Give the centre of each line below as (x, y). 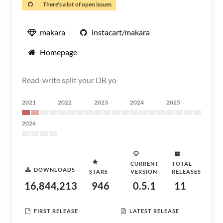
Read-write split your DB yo (69, 80)
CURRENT (145, 164)
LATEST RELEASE (154, 211)
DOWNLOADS (55, 169)
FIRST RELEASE (56, 211)
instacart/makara (121, 32)
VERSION (144, 171)
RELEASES (186, 171)
